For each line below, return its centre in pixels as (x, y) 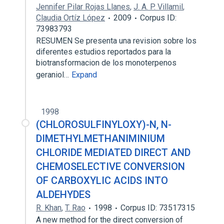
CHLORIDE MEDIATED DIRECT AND (113, 152)
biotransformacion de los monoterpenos (106, 63)
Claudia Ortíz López (70, 18)
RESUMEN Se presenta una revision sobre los (116, 41)
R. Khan (49, 208)
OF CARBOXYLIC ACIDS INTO (102, 180)
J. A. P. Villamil (158, 7)
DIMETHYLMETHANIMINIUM (100, 138)
